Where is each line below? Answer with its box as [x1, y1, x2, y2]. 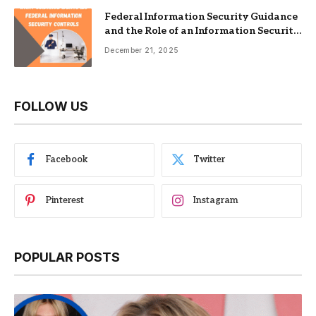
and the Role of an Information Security [104, 25, 299, 37]
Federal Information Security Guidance [104, 11, 298, 23]
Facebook [46, 154, 88, 166]
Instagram [193, 195, 238, 207]
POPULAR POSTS [14, 249, 120, 265]
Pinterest [46, 195, 84, 207]
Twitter [193, 154, 225, 166]
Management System [104, 39, 207, 51]
